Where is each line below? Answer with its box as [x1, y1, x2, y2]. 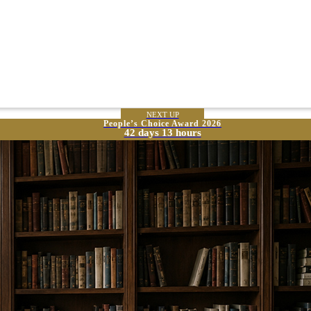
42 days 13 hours [124, 127, 201, 138]
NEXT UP [146, 110, 179, 119]
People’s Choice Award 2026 [103, 119, 221, 128]
